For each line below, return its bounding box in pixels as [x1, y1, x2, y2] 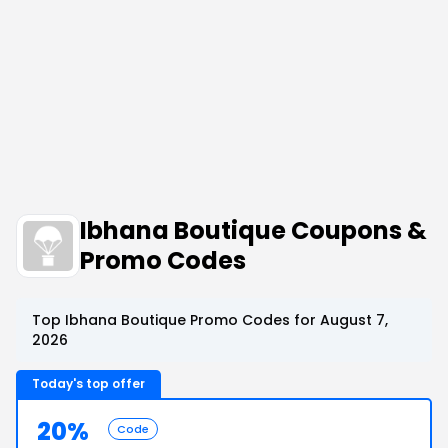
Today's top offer [32, 375, 145, 392]
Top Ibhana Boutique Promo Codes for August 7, [32, 310, 388, 330]
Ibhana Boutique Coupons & [80, 214, 427, 247]
